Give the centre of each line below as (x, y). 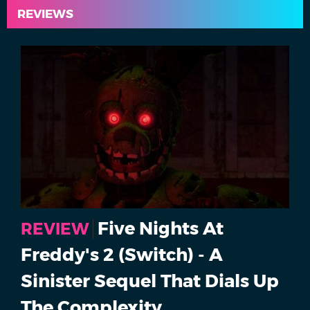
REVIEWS (45, 14)
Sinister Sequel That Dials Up (150, 281)
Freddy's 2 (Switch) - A (122, 255)
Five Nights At (161, 228)
